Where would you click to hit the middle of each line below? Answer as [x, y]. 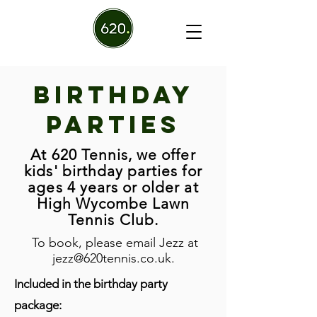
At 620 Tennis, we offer [113, 155]
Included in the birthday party [91, 284]
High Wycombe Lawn [113, 203]
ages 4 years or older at [113, 187]
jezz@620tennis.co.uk [111, 258]
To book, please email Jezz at [113, 243]
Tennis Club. [113, 220]
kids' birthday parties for [113, 171]
